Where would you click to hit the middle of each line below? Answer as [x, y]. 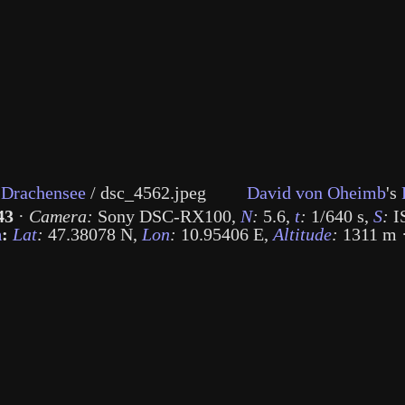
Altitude [302, 234]
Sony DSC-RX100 [162, 216]
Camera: [61, 216]
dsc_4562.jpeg [158, 193]
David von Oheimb [316, 193]
